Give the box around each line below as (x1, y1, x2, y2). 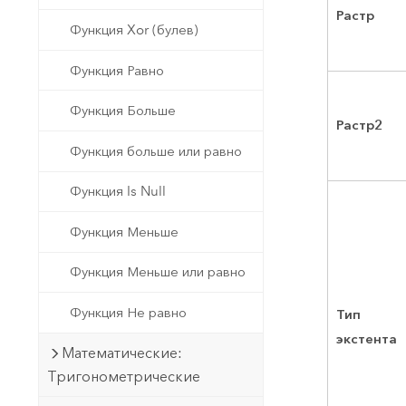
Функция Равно (70, 62, 165, 79)
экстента (336, 329, 398, 347)
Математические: (61, 343, 182, 362)
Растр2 (336, 115, 383, 133)
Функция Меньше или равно (70, 264, 246, 281)
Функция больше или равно (70, 142, 243, 159)
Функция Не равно (70, 304, 188, 322)
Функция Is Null (70, 183, 167, 200)
